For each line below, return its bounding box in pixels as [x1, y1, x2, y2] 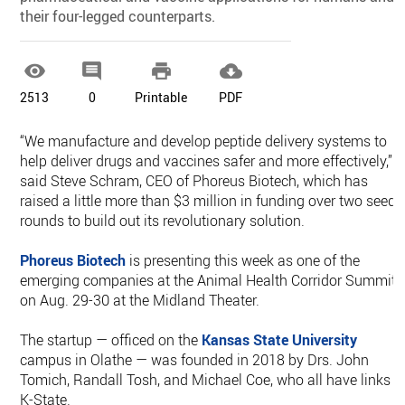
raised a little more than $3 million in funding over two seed [20, 191, 397, 211]
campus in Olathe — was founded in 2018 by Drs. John [20, 350, 370, 370]
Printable [135, 89, 188, 106]
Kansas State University [202, 330, 358, 350]
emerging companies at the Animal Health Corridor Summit [20, 270, 397, 290]
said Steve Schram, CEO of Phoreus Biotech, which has [20, 171, 369, 191]
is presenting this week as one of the [126, 250, 361, 270]
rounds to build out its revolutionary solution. [20, 211, 306, 231]
